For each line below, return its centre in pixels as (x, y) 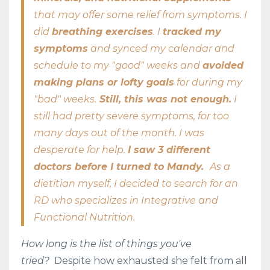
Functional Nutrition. (86, 217)
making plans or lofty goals (104, 82)
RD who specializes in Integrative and (126, 200)
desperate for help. (81, 149)
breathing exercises (102, 31)
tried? (38, 260)
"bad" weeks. (65, 99)
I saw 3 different (169, 149)
